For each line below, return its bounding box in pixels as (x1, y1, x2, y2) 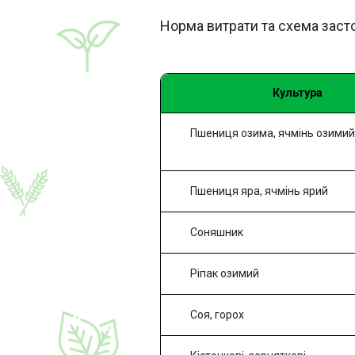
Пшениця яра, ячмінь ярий (190, 185, 328, 198)
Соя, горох (190, 308, 244, 322)
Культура (273, 86, 323, 100)
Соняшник (190, 226, 243, 239)
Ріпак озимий (190, 267, 259, 281)
